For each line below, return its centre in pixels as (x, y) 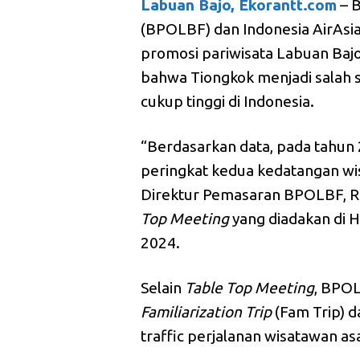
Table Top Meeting (250, 288)
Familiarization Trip (207, 312)
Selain (163, 288)
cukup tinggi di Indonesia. (228, 102)
